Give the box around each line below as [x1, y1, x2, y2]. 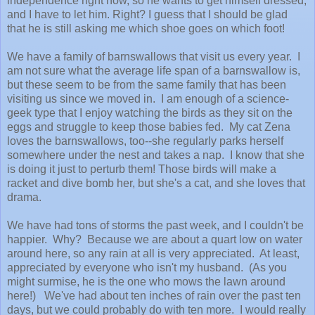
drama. [7, 191, 44, 203]
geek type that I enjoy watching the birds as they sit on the [7, 106, 292, 119]
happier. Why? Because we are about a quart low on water [7, 233, 302, 245]
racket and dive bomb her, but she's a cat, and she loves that [7, 176, 305, 189]
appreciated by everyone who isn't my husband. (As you [7, 261, 287, 274]
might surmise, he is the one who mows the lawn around [7, 275, 285, 288]
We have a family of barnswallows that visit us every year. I [7, 50, 300, 63]
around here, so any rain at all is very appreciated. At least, [7, 247, 300, 259]
